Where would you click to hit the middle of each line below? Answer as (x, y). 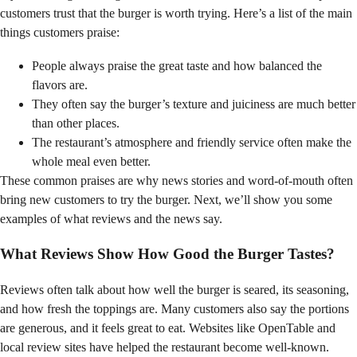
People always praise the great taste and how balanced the (177, 65)
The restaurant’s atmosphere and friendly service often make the (192, 142)
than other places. (76, 123)
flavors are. (60, 84)
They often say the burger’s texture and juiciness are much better (194, 104)
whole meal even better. (91, 161)
